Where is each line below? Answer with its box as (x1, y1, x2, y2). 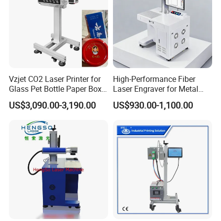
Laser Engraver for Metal (112, 83, 198, 94)
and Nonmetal (112, 93, 162, 104)
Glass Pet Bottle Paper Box (9, 83, 102, 94)
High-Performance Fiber (112, 73, 195, 84)
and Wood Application (9, 93, 86, 104)
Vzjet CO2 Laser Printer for (9, 73, 101, 84)
